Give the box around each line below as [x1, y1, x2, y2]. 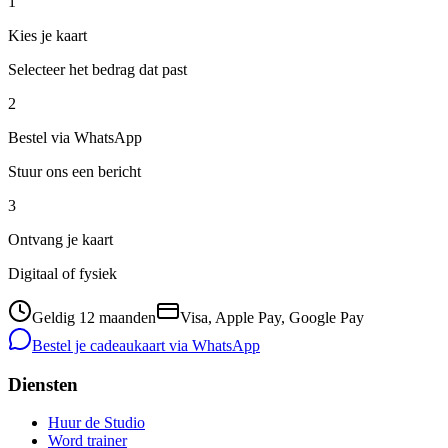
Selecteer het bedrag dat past [8, 60, 187, 78]
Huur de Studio [48, 414, 145, 432]
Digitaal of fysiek [8, 264, 117, 282]
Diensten [8, 373, 78, 395]
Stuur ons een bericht [8, 162, 141, 180]
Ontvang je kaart [8, 230, 113, 248]
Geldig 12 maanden [32, 308, 156, 326]
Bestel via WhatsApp [8, 128, 142, 146]
